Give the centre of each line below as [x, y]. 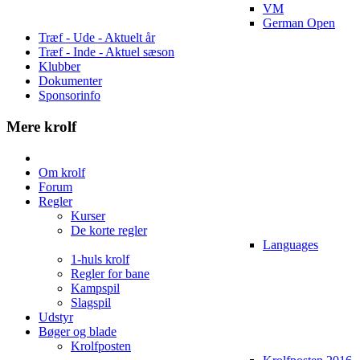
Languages [290, 244]
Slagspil [91, 302]
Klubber [59, 67]
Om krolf [62, 172]
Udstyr [56, 317]
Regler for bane [110, 273]
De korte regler [109, 230]
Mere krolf [41, 127]
